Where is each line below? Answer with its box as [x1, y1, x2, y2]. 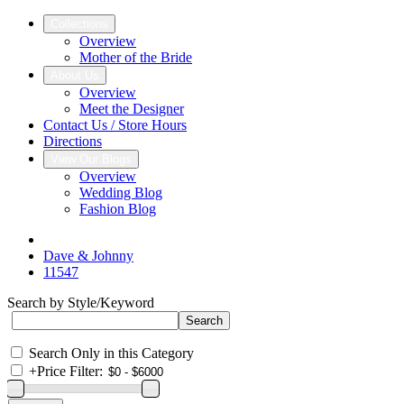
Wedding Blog [79, 185, 162, 200]
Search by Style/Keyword [7, 295, 154, 310]
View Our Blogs [50, 152, 132, 166]
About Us [50, 69, 99, 82]
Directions [43, 133, 102, 149]
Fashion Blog [79, 201, 156, 216]
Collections [50, 17, 108, 31]
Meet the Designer [79, 101, 184, 116]
